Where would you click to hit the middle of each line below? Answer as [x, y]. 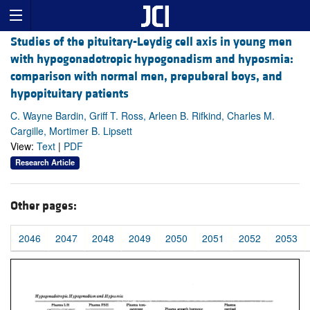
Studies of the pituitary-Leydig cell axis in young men [151, 42]
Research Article [45, 162]
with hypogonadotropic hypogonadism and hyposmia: [152, 60]
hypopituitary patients [70, 94]
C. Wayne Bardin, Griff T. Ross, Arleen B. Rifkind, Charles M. [143, 116]
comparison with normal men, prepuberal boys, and [146, 77]
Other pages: [44, 206]
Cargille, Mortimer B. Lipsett [71, 131]
